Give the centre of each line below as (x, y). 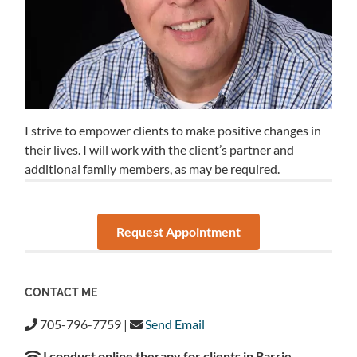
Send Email (175, 324)
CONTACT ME (61, 292)
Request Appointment (178, 232)
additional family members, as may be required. (153, 169)
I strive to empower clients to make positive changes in (173, 131)
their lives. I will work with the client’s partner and (160, 150)
